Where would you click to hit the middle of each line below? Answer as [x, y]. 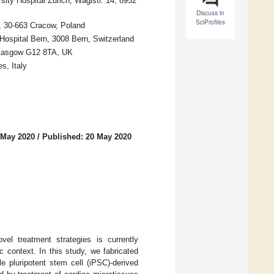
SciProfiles [210, 22]
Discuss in [210, 13]
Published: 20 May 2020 [87, 137]
